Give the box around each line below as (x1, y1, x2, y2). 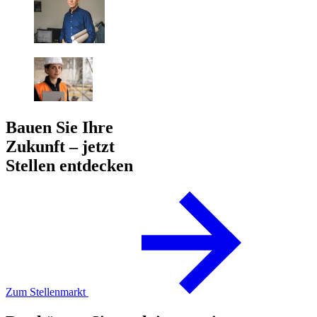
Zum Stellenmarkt (6, 285, 88, 298)
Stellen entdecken (6, 156, 133, 175)
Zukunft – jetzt (6, 137, 115, 156)
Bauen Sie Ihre (6, 117, 113, 137)
